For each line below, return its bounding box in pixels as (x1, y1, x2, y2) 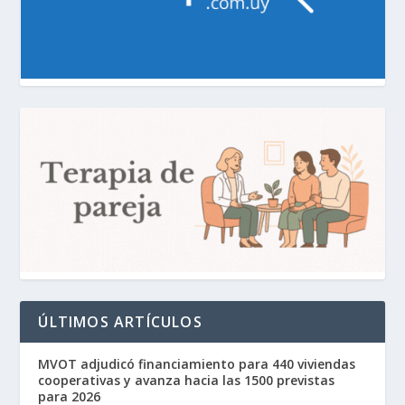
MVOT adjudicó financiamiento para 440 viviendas (38, 354, 356, 372)
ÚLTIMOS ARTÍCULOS (38, 311, 202, 332)
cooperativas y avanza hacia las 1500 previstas (38, 371, 335, 389)
